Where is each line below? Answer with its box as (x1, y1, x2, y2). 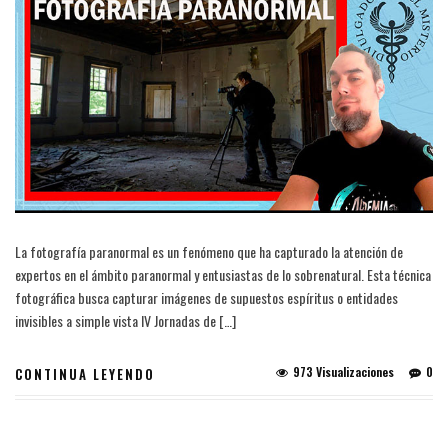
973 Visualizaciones (293, 363, 394, 381)
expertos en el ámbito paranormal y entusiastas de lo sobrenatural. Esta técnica (15, 264, 431, 286)
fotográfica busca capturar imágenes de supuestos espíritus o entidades (15, 287, 398, 309)
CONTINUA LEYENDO (15, 364, 155, 385)
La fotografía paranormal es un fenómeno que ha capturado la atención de (15, 241, 403, 263)
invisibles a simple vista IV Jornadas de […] (15, 310, 236, 332)
